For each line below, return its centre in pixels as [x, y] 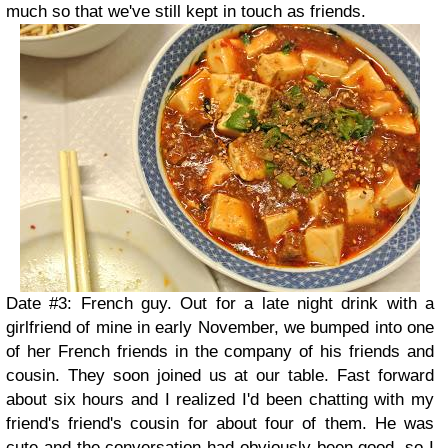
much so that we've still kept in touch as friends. [186, 11]
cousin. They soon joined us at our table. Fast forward [220, 375]
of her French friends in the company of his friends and [220, 351]
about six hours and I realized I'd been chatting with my [220, 399]
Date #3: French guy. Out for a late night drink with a [220, 303]
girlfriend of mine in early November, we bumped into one [220, 327]
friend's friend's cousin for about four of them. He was [220, 423]
